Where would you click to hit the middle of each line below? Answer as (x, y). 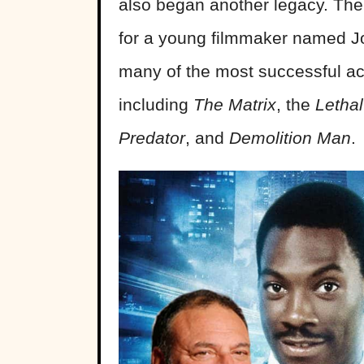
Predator (152, 138)
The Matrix (235, 105)
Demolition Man (290, 138)
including (156, 105)
